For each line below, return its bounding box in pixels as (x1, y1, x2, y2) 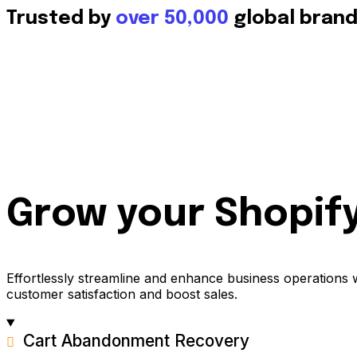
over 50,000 (116, 8, 229, 29)
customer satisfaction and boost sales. (6, 285, 237, 302)
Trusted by (6, 8, 116, 29)
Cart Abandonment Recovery (18, 330, 249, 351)
